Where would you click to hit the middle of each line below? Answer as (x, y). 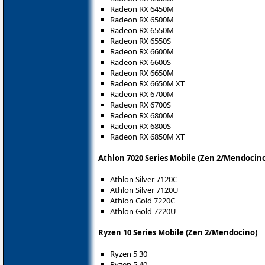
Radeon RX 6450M (142, 9)
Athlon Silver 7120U (144, 190)
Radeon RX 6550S (140, 41)
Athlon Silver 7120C (144, 180)
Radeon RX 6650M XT (147, 84)
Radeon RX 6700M (142, 94)
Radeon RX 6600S (140, 62)
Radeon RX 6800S (140, 126)
